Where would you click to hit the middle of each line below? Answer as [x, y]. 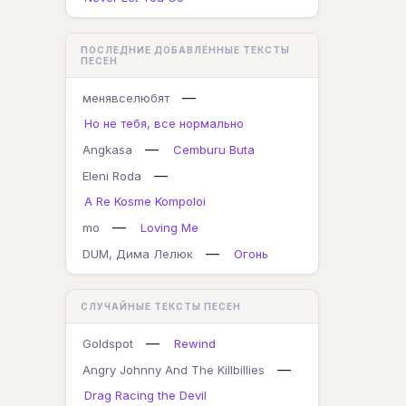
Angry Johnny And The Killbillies [174, 370]
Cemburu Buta [214, 150]
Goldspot [108, 343]
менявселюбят [126, 98]
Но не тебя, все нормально [164, 123]
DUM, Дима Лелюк [138, 254]
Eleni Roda [112, 176]
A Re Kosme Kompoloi [145, 201]
